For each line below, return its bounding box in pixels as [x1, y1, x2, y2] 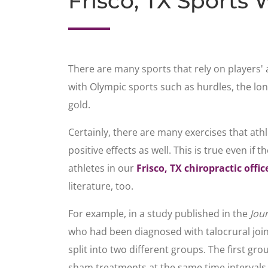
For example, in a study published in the [68, 207, 250, 220]
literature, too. [68, 179, 133, 193]
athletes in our [68, 162, 136, 175]
